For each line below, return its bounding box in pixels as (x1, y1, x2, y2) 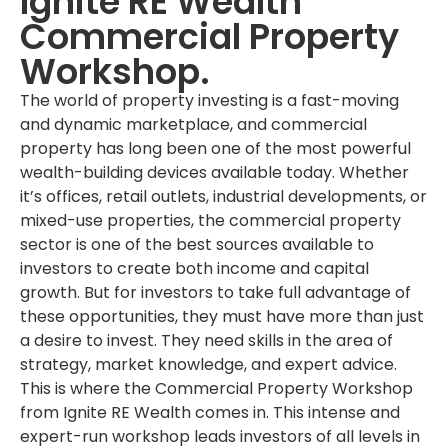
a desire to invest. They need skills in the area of (20, 328, 393, 352)
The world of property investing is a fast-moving (20, 88, 399, 112)
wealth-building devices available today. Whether (20, 160, 409, 184)
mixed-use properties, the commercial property (20, 208, 401, 232)
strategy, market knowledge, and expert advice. (20, 352, 397, 376)
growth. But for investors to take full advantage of (20, 280, 411, 304)
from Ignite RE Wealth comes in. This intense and (20, 400, 400, 424)
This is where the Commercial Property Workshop (20, 376, 413, 400)
